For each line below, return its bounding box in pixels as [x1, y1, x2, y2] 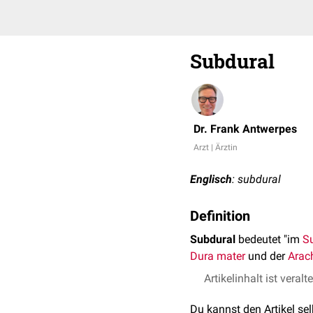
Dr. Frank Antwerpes [194, 122, 297, 136]
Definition [190, 208, 250, 224]
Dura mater [190, 249, 245, 263]
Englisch [190, 173, 232, 186]
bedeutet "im [235, 233, 303, 246]
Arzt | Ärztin [194, 143, 238, 152]
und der [245, 249, 288, 263]
